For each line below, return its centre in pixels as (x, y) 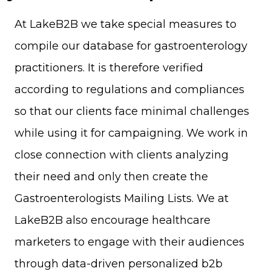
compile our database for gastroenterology (131, 46)
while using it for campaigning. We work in (131, 133)
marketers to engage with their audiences (129, 242)
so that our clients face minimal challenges (132, 112)
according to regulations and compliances (129, 90)
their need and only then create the (111, 177)
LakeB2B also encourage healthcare (113, 220)
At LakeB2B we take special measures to (126, 24)
